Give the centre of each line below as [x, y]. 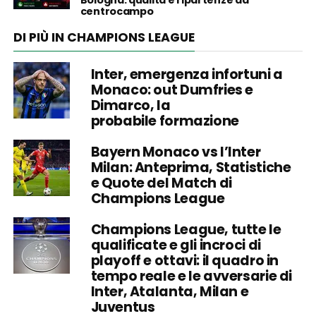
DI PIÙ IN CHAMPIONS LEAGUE [104, 37]
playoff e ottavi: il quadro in [185, 261]
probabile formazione [165, 121]
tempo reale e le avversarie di [192, 276]
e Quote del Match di [161, 183]
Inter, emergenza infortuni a [187, 74]
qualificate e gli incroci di [176, 245]
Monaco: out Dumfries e [172, 90]
